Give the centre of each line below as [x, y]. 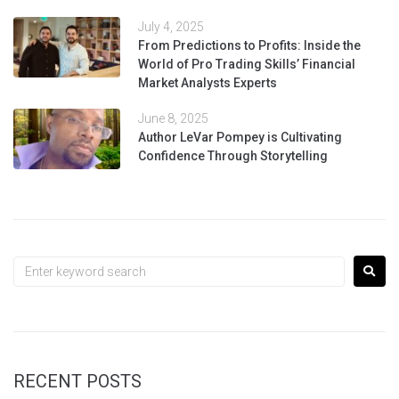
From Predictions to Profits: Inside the [249, 46]
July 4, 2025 [171, 27]
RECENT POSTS [77, 382]
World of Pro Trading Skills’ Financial [247, 65]
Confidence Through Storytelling [233, 156]
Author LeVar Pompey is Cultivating [240, 138]
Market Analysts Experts [208, 83]
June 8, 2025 [173, 119]
